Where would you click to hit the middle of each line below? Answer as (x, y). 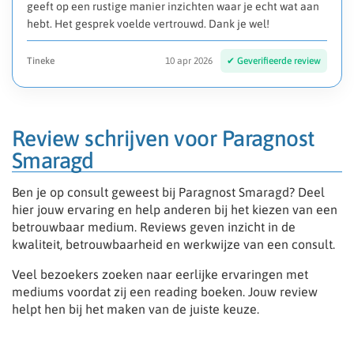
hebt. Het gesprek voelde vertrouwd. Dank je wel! (148, 24)
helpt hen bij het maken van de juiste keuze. (136, 309)
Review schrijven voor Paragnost (164, 139)
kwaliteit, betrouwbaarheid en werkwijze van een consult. (173, 245)
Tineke (41, 61)
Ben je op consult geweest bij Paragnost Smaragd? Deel (168, 192)
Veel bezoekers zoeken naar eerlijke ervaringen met (160, 275)
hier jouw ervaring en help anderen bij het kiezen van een (175, 210)
